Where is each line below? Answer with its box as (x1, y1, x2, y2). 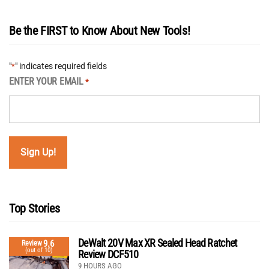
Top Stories (9, 201, 60, 216)
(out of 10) (25, 246, 53, 254)
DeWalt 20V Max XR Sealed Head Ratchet (78, 236, 237, 249)
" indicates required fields (15, 61, 107, 71)
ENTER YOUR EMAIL (9, 75, 83, 87)
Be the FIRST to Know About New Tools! (9, 23, 190, 38)
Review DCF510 (78, 247, 139, 261)
